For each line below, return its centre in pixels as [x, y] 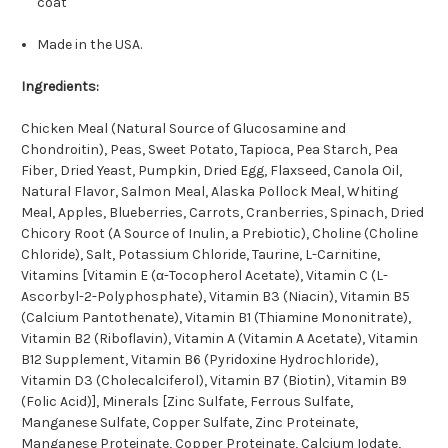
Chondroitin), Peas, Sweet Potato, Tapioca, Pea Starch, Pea [209, 150]
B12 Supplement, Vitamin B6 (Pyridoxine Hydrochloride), [199, 360]
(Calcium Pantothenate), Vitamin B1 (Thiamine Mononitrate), [216, 318]
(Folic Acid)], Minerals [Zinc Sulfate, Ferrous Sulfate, [187, 402]
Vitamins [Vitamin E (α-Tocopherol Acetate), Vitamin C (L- [204, 276]
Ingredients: [60, 87]
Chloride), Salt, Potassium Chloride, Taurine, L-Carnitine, [200, 255]
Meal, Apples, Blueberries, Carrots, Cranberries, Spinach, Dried [222, 213]
